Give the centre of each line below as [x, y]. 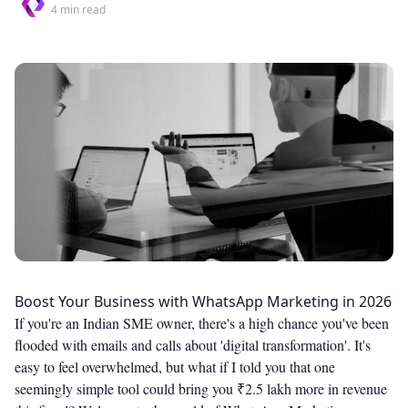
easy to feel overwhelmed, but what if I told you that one [175, 367]
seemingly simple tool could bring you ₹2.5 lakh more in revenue [201, 389]
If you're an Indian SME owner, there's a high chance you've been [202, 323]
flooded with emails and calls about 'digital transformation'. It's [193, 345]
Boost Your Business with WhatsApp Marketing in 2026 [203, 302]
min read [82, 10]
